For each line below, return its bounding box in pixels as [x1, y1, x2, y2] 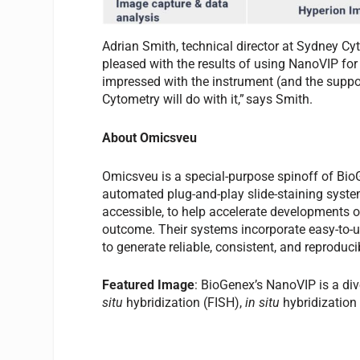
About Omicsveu [102, 129, 198, 145]
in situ [245, 295, 280, 311]
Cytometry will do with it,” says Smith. [102, 92, 320, 108]
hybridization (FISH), [123, 295, 246, 311]
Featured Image [102, 277, 195, 293]
